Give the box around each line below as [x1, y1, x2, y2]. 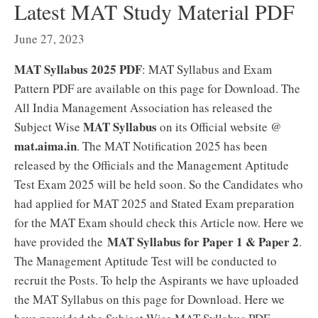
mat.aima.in [14, 137, 77, 155]
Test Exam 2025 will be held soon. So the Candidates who [14, 176, 303, 192]
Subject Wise [14, 119, 83, 135]
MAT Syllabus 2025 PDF [14, 60, 142, 78]
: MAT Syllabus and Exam [142, 61, 272, 77]
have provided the [14, 234, 107, 250]
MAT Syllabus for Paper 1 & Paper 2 [107, 233, 299, 251]
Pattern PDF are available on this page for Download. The [14, 80, 300, 97]
